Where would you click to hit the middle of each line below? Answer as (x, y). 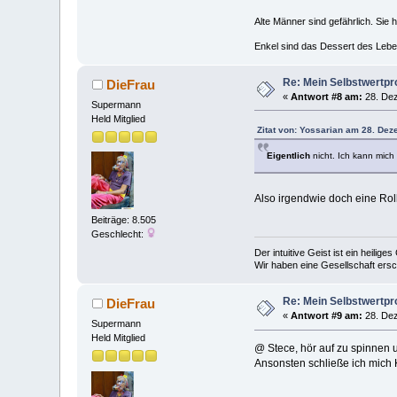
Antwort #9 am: (327, 316)
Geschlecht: (119, 234)
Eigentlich (288, 155)
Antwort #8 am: (327, 96)
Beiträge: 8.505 (124, 220)
